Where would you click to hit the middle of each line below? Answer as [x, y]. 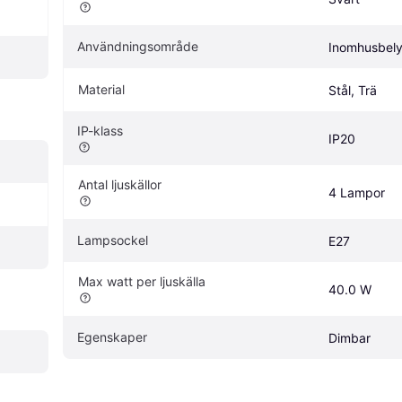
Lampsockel [113, 240]
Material [101, 89]
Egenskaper [112, 336]
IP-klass [100, 130]
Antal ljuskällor [120, 184]
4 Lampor [357, 192]
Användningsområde [138, 46]
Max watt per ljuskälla [142, 281]
